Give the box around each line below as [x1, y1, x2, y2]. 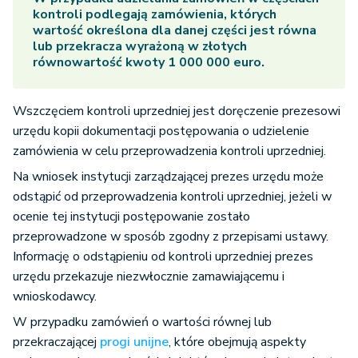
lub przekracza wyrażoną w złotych [33, 38, 247, 56]
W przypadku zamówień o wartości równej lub [13, 313, 272, 332]
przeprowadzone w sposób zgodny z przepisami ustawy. [13, 228, 328, 246]
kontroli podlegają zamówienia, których [33, 6, 276, 24]
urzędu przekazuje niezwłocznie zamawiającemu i [13, 268, 284, 286]
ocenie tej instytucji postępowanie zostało [13, 208, 250, 226]
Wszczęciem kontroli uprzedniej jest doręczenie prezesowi [13, 102, 340, 121]
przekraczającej [13, 333, 100, 352]
